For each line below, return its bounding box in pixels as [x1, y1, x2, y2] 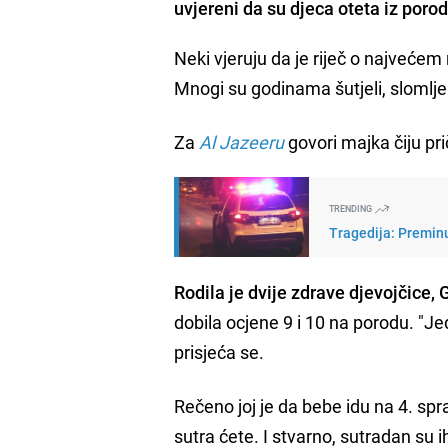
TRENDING [329, 201, 375, 215]
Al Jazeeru [199, 129, 285, 154]
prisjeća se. [174, 339, 265, 364]
